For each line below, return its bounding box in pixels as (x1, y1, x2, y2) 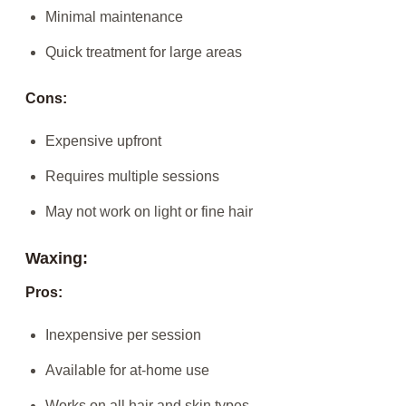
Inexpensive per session (45, 327, 201, 343)
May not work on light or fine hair (45, 204, 253, 220)
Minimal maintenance (45, 9, 183, 25)
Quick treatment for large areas (45, 44, 242, 61)
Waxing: (25, 249, 88, 268)
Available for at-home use (45, 362, 209, 379)
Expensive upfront (45, 133, 161, 150)
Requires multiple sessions (45, 169, 219, 185)
